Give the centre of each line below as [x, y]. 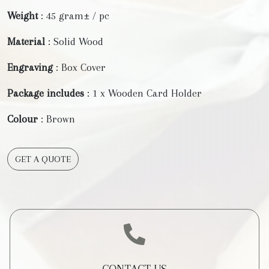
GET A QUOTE [43, 159]
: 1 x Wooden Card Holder [143, 93]
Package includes [46, 93]
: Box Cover [79, 68]
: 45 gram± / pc [74, 16]
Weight [23, 16]
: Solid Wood [74, 42]
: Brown [56, 119]
